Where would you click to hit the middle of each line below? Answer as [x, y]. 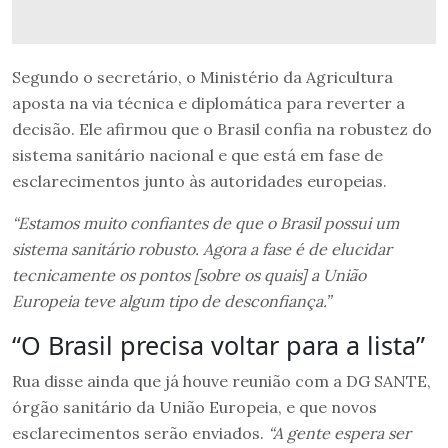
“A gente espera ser [337, 432]
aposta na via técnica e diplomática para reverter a [208, 102]
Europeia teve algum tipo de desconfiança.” [171, 300]
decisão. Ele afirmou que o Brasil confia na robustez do [222, 128]
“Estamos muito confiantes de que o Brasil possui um [205, 222]
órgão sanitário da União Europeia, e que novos [194, 406]
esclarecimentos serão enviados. [138, 432]
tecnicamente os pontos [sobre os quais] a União [189, 274]
